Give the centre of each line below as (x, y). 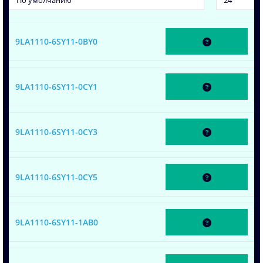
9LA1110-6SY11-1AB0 (57, 222)
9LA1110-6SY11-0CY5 (56, 177)
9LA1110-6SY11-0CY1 (56, 86)
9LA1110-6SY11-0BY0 (56, 41)
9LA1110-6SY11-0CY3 (56, 131)
